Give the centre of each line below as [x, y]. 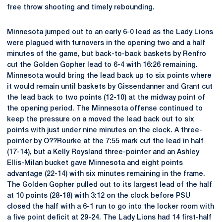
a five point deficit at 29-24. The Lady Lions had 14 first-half [109, 218]
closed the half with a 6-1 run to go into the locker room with [111, 207]
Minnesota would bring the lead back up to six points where [109, 76]
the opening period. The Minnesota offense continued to [105, 109]
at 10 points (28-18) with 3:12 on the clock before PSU [99, 196]
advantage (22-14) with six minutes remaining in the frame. [106, 174]
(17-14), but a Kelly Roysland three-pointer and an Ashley [103, 152]
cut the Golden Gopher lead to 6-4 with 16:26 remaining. [102, 65]
